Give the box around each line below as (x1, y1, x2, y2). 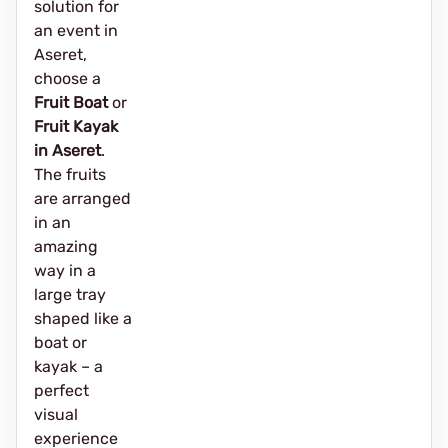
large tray (34, 285, 106, 304)
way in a (34, 261, 96, 280)
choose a (34, 69, 101, 88)
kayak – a (34, 357, 103, 376)
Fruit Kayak (34, 117, 118, 136)
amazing (34, 237, 98, 256)
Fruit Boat (34, 93, 108, 112)
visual (34, 405, 78, 424)
